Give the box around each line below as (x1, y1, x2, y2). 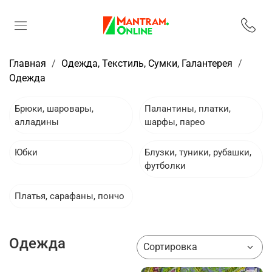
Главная (9, 57, 46, 69)
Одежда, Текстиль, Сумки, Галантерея (61, 57, 233, 69)
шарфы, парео (144, 116, 205, 127)
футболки (144, 160, 186, 171)
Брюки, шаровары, (15, 103, 93, 114)
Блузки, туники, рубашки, (144, 146, 251, 158)
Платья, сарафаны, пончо (15, 190, 124, 202)
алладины (15, 116, 59, 127)
